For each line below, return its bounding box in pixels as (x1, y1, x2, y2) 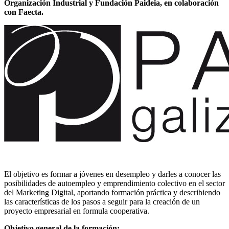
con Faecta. (4, 7, 43, 16)
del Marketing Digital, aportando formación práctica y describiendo (4, 188, 220, 197)
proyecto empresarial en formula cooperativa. (4, 206, 149, 215)
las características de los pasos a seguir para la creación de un (4, 197, 200, 206)
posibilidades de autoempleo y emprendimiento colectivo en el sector (4, 178, 225, 188)
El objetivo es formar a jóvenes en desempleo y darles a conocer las (4, 169, 221, 178)
